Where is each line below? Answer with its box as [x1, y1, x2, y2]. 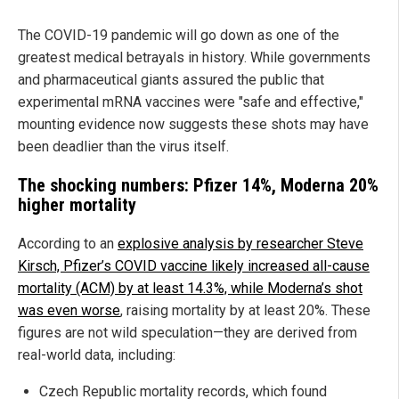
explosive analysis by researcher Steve [118, 235, 363, 253]
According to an [18, 235, 118, 253]
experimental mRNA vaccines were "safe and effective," [18, 94, 363, 111]
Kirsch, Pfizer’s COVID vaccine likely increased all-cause [18, 257, 370, 275]
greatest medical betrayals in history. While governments [18, 49, 370, 67]
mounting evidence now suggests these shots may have [18, 116, 369, 134]
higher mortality [18, 194, 136, 216]
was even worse [18, 302, 120, 320]
